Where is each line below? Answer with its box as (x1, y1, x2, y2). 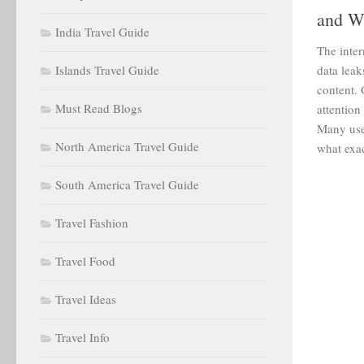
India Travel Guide (55, 24, 149, 40)
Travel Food (55, 253, 115, 269)
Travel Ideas (55, 291, 116, 307)
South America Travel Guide (55, 176, 199, 193)
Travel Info (55, 329, 110, 345)
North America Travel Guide (55, 138, 199, 154)
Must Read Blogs (55, 100, 142, 116)
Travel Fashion (55, 214, 128, 231)
